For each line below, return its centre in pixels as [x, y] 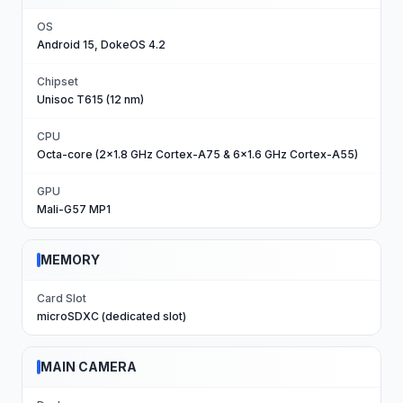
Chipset [58, 81]
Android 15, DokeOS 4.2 [101, 45]
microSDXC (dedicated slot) [112, 316]
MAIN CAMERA [89, 367]
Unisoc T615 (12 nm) [90, 99]
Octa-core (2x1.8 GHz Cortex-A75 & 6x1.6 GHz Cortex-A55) [197, 154]
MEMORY [70, 260]
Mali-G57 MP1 [74, 209]
